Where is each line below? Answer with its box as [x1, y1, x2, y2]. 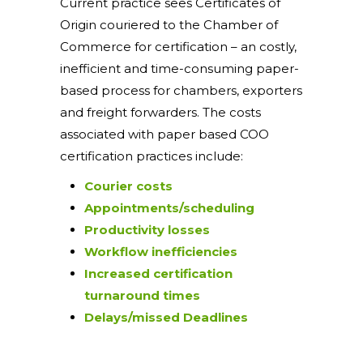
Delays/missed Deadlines [84, 310, 248, 325]
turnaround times [84, 288, 200, 303]
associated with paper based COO [60, 126, 269, 142]
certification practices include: [60, 148, 243, 164]
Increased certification [84, 266, 233, 281]
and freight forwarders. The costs [60, 105, 261, 120]
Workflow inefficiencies [84, 244, 237, 259]
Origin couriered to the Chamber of [60, 17, 278, 32]
